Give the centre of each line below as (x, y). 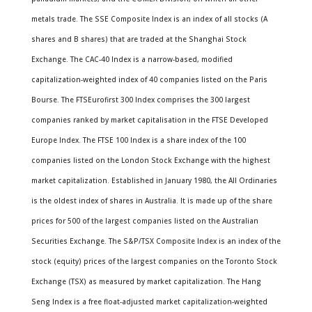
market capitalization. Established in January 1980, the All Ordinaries (154, 180)
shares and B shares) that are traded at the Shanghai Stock (139, 39)
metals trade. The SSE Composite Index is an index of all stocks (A (149, 19)
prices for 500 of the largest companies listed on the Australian (145, 221)
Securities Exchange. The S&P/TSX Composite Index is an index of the (156, 241)
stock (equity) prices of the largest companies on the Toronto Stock (154, 261)
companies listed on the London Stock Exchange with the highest (150, 160)
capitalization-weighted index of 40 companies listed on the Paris (149, 79)
